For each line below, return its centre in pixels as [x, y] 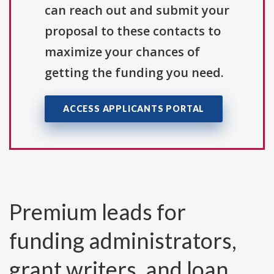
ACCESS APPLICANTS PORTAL [134, 109]
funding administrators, [123, 241]
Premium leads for [98, 212]
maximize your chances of [122, 52]
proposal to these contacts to [133, 31]
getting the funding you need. [134, 73]
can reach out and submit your [137, 10]
